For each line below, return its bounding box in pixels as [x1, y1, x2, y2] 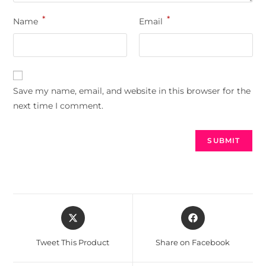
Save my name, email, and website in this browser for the [13, 85, 251, 96]
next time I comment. [13, 100, 104, 111]
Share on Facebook [156, 237, 230, 247]
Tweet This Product [36, 237, 110, 247]
